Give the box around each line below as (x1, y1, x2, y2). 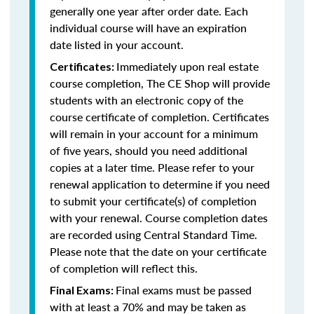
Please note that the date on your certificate (50, 243, 266, 259)
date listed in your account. (50, 36, 186, 53)
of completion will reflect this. (50, 260, 198, 276)
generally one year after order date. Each (50, 3, 248, 19)
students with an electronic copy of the (50, 92, 243, 108)
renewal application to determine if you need (50, 176, 270, 192)
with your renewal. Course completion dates (50, 210, 268, 226)
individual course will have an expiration (50, 20, 247, 36)
